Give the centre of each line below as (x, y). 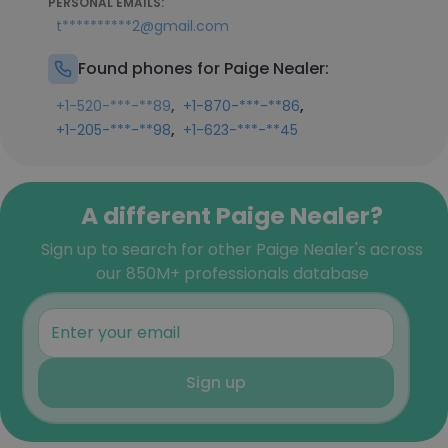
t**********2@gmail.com (142, 26)
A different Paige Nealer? (232, 215)
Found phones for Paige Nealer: (203, 68)
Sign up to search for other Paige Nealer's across (232, 249)
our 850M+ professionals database (232, 273)
